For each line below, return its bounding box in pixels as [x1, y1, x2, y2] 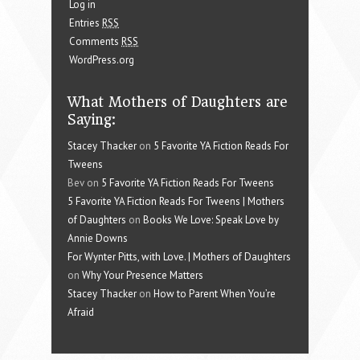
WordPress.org [69, 52, 134, 67]
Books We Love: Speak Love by [143, 212, 279, 227]
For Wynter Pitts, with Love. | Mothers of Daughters [67, 249, 291, 264]
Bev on [67, 175, 101, 190]
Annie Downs [67, 231, 128, 245]
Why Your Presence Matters [82, 268, 203, 282]
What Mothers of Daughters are [67, 93, 288, 110]
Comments [69, 34, 121, 48]
